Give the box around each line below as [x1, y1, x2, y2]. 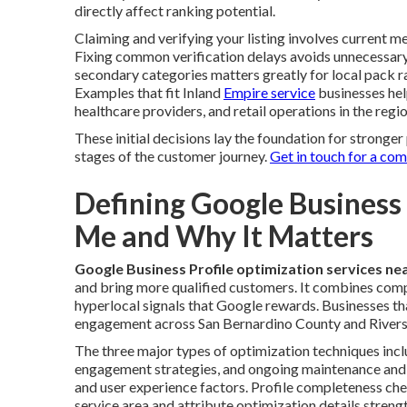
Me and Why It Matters [74, 218, 373, 253]
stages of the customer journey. [74, 147, 270, 164]
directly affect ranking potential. [74, 2, 275, 19]
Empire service [223, 84, 315, 101]
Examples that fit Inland [74, 84, 223, 101]
